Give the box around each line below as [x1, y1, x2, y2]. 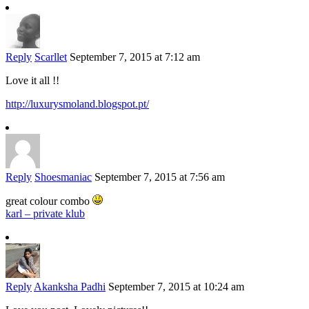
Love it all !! [6, 74, 59, 87]
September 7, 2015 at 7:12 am [70, 51, 200, 63]
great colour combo [6, 195, 92, 208]
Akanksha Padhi [34, 281, 106, 293]
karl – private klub [6, 208, 85, 220]
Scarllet [34, 51, 67, 63]
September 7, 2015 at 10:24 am [108, 281, 244, 293]
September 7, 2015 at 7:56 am [94, 171, 225, 183]
